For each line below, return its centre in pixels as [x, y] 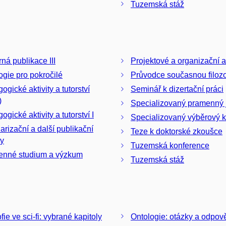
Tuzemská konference [170, 146]
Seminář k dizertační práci [177, 89]
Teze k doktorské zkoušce [177, 132]
